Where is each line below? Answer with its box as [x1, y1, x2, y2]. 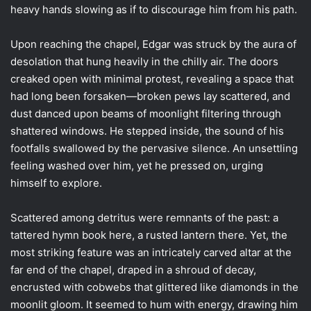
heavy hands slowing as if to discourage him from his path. [10, 2, 297, 16]
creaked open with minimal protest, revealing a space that [10, 72, 294, 85]
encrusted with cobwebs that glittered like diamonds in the [10, 280, 299, 294]
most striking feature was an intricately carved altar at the [10, 245, 292, 259]
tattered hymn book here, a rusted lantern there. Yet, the [10, 228, 287, 242]
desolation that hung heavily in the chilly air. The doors [10, 54, 278, 68]
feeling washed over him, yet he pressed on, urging [10, 158, 263, 172]
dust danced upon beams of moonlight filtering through [10, 106, 281, 120]
